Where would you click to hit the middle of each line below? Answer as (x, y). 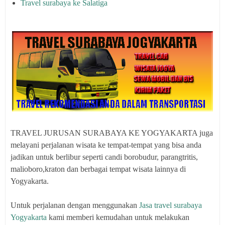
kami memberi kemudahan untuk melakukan (118, 217)
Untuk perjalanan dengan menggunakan (75, 205)
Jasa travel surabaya (171, 205)
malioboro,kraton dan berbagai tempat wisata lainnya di (98, 169)
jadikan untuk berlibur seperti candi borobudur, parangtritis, (104, 157)
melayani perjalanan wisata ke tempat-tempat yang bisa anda (106, 145)
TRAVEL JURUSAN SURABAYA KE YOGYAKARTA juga (112, 133)
